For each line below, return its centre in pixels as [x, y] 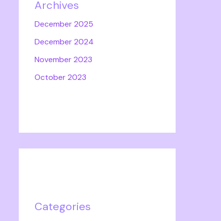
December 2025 [64, 24]
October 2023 [60, 77]
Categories [63, 206]
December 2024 [64, 42]
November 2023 [63, 59]
